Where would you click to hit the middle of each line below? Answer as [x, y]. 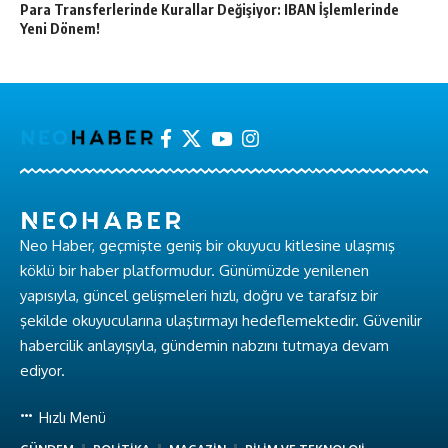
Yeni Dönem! [60, 28]
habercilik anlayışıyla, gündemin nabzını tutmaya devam [204, 346]
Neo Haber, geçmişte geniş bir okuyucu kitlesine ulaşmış [207, 246]
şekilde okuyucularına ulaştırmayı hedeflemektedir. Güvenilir [221, 321]
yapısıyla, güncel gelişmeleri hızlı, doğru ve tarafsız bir [199, 296]
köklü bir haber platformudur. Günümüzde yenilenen [194, 271]
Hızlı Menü [70, 417]
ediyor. [42, 371]
